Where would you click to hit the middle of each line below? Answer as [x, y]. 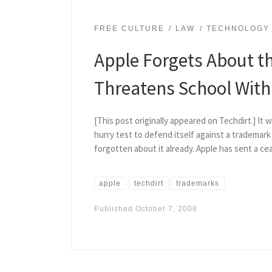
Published [114, 209]
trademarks [198, 183]
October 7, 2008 [166, 209]
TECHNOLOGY [238, 28]
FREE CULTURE [129, 28]
